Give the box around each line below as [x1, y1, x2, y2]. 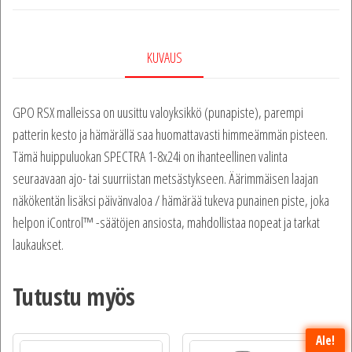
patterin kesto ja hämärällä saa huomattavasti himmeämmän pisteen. [13, 125, 328, 145]
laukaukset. [13, 235, 64, 255]
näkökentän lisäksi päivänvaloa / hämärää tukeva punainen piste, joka [13, 191, 329, 211]
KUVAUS [146, 48, 182, 68]
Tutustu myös [13, 280, 135, 313]
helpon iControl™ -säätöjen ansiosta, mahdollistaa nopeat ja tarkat [13, 213, 320, 233]
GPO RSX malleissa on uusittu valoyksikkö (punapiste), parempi [13, 103, 303, 123]
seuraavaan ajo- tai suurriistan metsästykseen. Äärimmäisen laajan [13, 169, 318, 189]
